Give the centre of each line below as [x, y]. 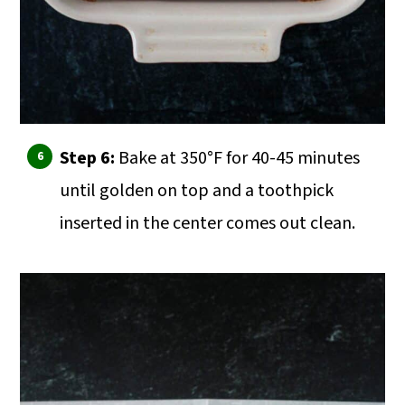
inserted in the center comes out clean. [208, 224]
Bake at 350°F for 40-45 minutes [240, 159]
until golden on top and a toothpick [197, 191]
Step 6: [89, 159]
